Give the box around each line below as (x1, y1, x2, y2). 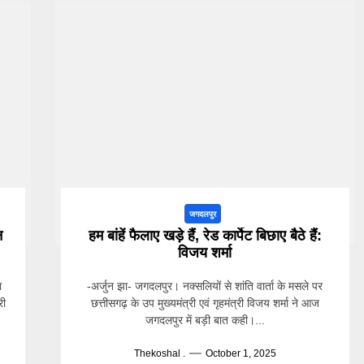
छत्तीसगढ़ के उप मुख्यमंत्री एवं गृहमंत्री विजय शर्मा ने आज (90, 297, 319, 310)
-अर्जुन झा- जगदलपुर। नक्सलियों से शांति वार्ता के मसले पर (87, 279, 323, 292)
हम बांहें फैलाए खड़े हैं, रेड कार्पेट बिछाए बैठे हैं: (88, 227, 322, 244)
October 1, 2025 (205, 348, 276, 359)
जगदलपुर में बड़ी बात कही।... (145, 314, 265, 327)
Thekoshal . (133, 348, 185, 359)
